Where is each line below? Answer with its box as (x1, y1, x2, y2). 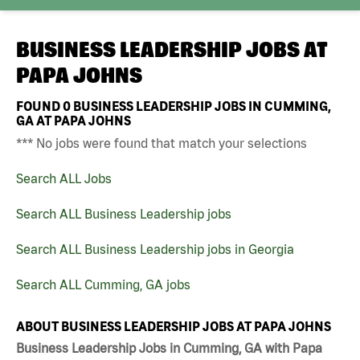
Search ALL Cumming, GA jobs (16, 276, 190, 292)
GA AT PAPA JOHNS (16, 112, 131, 128)
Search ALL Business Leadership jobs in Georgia (16, 241, 294, 256)
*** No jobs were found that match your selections (16, 135, 307, 150)
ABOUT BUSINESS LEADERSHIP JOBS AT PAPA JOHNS (16, 318, 331, 333)
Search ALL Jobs (16, 170, 112, 186)
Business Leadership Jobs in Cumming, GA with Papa (16, 341, 322, 356)
